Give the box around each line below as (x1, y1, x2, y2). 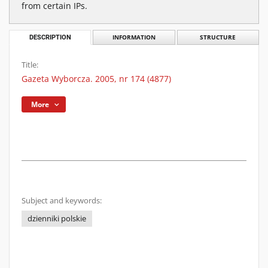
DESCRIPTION (29, 33, 71, 41)
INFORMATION (112, 33, 156, 41)
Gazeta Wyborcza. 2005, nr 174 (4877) (22, 73, 171, 84)
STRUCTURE (200, 33, 236, 41)
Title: (22, 60, 38, 70)
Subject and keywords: (22, 196, 102, 206)
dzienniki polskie (28, 214, 86, 224)
